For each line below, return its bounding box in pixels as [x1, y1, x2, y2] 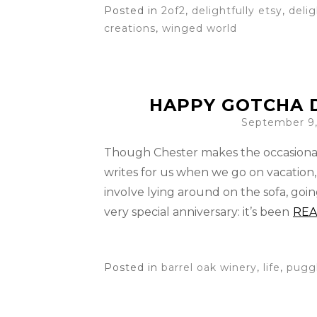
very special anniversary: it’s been [104, 205, 289, 219]
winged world [162, 22, 237, 35]
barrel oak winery [161, 261, 257, 274]
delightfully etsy [192, 4, 282, 17]
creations [104, 22, 156, 35]
